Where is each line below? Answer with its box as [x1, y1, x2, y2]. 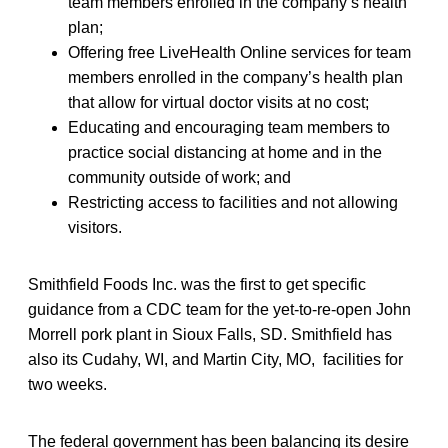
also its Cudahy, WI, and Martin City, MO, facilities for [28, 350, 403, 368]
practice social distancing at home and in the [68, 143, 382, 161]
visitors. [68, 218, 122, 236]
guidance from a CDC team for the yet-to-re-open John [28, 300, 411, 318]
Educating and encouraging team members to [68, 118, 390, 136]
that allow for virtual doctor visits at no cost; [68, 93, 369, 111]
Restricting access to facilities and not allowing [68, 193, 398, 211]
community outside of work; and [68, 168, 291, 186]
